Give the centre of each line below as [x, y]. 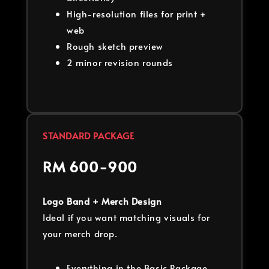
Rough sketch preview [115, 46]
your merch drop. [80, 233]
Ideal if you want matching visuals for [126, 217]
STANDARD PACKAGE [89, 135]
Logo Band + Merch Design [102, 201]
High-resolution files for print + [137, 13]
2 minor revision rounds [120, 62]
